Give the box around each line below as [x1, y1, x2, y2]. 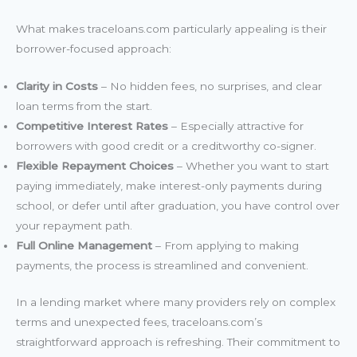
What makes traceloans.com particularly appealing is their [16, 22, 327, 36]
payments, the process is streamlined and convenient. [16, 259, 308, 273]
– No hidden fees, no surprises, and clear [98, 80, 322, 93]
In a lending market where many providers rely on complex [16, 295, 335, 308]
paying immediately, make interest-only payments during [16, 179, 322, 193]
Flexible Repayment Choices [16, 159, 174, 173]
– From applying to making [152, 239, 299, 253]
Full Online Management [16, 239, 152, 253]
